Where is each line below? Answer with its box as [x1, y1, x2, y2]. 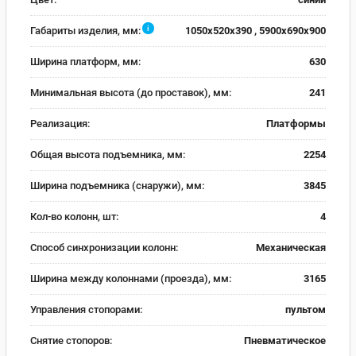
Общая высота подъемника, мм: [30, 148, 185, 161]
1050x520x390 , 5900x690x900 [185, 24, 326, 37]
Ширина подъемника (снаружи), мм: [30, 179, 204, 192]
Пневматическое [244, 334, 326, 346]
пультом [285, 303, 326, 315]
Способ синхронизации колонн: [30, 241, 178, 253]
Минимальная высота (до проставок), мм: [30, 86, 231, 99]
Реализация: [30, 117, 90, 130]
